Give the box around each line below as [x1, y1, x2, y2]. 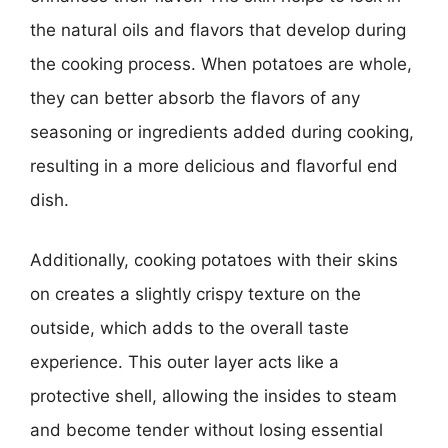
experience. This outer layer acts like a [30, 351, 339, 372]
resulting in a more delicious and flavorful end [30, 156, 398, 176]
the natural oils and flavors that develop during [30, 20, 406, 40]
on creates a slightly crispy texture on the [30, 283, 361, 304]
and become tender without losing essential [30, 419, 383, 440]
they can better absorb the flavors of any [30, 88, 360, 108]
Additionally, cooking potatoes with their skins [30, 249, 398, 270]
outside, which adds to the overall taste [30, 317, 349, 338]
